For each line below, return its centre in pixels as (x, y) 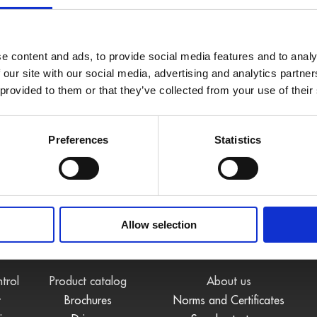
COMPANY (229, 247)
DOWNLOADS (88, 247)
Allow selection (158, 225)
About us (229, 281)
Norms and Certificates (229, 300)
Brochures (88, 300)
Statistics (238, 140)
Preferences (79, 140)
